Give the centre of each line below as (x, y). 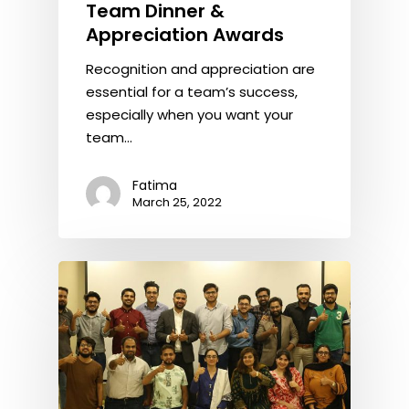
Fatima (155, 185)
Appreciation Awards (185, 35)
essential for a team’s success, (192, 92)
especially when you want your (189, 115)
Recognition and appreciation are (200, 69)
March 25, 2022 (177, 202)
